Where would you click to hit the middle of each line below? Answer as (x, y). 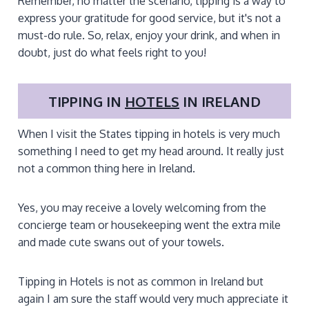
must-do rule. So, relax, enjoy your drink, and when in (149, 35)
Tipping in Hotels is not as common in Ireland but (141, 282)
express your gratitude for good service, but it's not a (149, 18)
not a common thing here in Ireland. (107, 169)
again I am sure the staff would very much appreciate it (153, 299)
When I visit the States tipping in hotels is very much (149, 134)
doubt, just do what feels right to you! (112, 52)
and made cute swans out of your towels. (121, 242)
